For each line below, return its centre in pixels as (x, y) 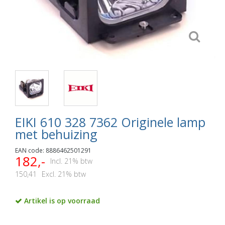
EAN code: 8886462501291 (53, 150)
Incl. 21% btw (71, 161)
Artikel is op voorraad (61, 200)
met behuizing (56, 134)
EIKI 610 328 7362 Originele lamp (110, 122)
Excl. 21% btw (64, 174)
